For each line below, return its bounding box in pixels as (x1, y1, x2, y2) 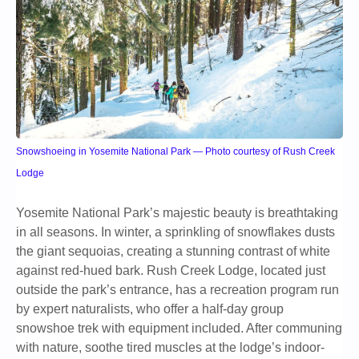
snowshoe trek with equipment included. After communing (16, 321, 342, 336)
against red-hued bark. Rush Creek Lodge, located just (16, 264, 325, 278)
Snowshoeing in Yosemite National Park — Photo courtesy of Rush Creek (16, 146, 335, 158)
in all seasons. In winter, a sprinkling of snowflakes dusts (16, 225, 335, 240)
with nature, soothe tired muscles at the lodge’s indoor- (16, 341, 325, 355)
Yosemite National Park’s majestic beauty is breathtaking (16, 206, 338, 220)
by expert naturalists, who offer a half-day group (16, 302, 284, 317)
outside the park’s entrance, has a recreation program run (16, 283, 339, 297)
